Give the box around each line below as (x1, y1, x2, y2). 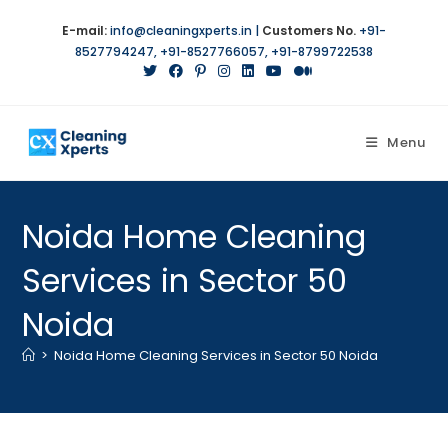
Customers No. (262, 22, 356, 39)
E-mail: (62, 22, 107, 39)
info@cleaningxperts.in (110, 22, 252, 39)
